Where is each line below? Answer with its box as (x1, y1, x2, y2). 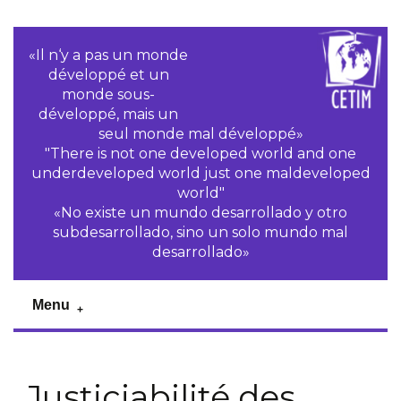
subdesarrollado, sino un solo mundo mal (53, 224, 348, 241)
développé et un (47, 66, 169, 83)
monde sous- (62, 86, 156, 103)
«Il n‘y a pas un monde (29, 47, 189, 64)
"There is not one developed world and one (45, 145, 356, 162)
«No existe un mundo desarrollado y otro (54, 204, 347, 221)
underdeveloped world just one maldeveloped (30, 165, 371, 182)
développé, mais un (38, 106, 179, 123)
